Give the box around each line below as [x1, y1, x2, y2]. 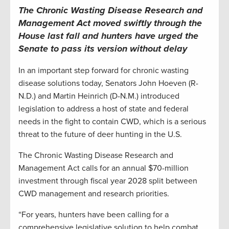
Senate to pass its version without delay [18, 43, 187, 55]
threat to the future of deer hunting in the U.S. [18, 129, 182, 140]
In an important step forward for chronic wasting [18, 65, 189, 76]
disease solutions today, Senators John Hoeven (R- [18, 78, 198, 89]
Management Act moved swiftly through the [18, 17, 202, 29]
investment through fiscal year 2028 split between [18, 176, 197, 187]
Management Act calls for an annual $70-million [18, 163, 189, 174]
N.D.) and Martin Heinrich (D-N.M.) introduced [18, 91, 179, 102]
